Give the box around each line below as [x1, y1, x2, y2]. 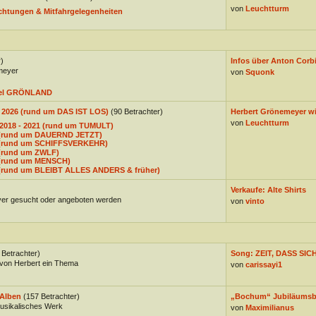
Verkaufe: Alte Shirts [230, 186, 306, 194]
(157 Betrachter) [23, 292, 80, 300]
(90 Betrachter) [110, 107, 163, 116]
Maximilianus [245, 303, 294, 312]
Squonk [245, 68, 274, 76]
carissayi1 [245, 260, 282, 269]
